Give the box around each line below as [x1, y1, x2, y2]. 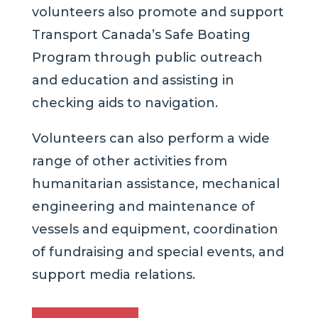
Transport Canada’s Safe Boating [31, 27, 251, 43]
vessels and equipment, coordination [31, 221, 278, 238]
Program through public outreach [31, 50, 263, 66]
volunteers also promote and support [31, 4, 284, 21]
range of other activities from [31, 153, 227, 170]
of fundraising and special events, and [31, 244, 284, 261]
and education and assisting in [31, 72, 234, 89]
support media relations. [31, 267, 195, 283]
